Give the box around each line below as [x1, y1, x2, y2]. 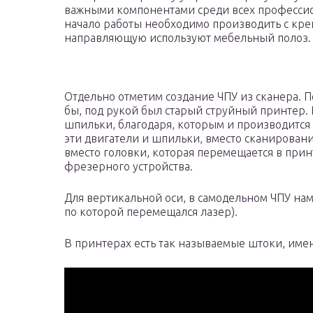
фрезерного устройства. [64, 160, 193, 173]
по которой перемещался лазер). [64, 205, 238, 219]
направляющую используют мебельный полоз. [64, 31, 311, 45]
